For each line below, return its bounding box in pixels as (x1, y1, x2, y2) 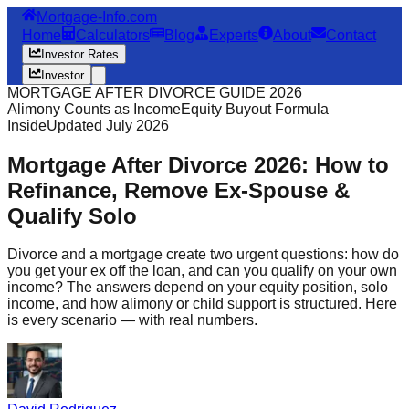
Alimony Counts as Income (7, 100, 181, 117)
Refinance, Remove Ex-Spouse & (7, 177, 350, 203)
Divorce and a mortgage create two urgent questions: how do (7, 246, 399, 263)
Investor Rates (41, 47, 120, 62)
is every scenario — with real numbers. (7, 312, 257, 329)
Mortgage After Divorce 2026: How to (7, 152, 389, 177)
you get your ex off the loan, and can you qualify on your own (7, 263, 397, 279)
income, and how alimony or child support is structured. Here (7, 296, 397, 312)
